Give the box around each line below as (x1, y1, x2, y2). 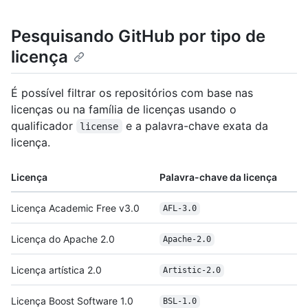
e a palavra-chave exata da (122, 118, 272, 133)
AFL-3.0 (162, 203, 197, 214)
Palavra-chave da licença (159, 170, 277, 183)
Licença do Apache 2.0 (11, 232, 115, 245)
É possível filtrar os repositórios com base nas (11, 85, 253, 100)
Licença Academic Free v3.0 (11, 201, 140, 214)
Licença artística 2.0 (11, 263, 102, 276)
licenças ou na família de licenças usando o (11, 102, 236, 116)
